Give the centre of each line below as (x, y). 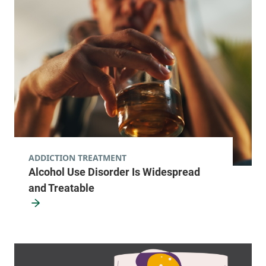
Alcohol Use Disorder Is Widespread (114, 172)
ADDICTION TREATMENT (77, 158)
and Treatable (61, 188)
